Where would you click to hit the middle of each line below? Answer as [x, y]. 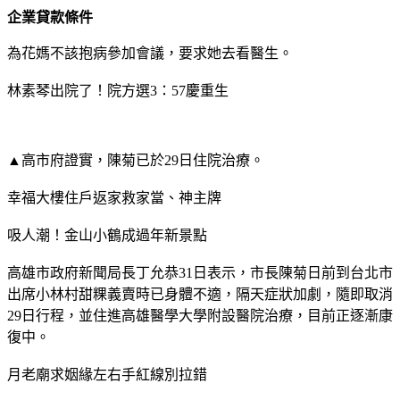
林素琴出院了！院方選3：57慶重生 [118, 90]
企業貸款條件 [50, 17]
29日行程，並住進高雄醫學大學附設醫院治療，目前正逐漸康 [200, 315]
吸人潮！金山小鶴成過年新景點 [107, 235]
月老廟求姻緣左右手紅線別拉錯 [107, 374]
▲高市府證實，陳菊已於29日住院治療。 [136, 160]
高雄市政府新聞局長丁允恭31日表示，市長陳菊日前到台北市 [200, 272]
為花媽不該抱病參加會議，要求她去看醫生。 [150, 53]
